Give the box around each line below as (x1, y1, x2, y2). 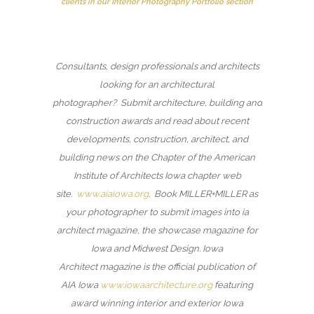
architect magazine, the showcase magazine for (56, 224, 258, 235)
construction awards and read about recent (65, 115, 249, 126)
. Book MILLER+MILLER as (149, 188, 258, 199)
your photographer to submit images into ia (65, 206, 249, 217)
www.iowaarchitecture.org (100, 279, 212, 290)
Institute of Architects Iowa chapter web (73, 170, 241, 181)
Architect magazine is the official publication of (59, 261, 255, 272)
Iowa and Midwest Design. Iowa (91, 243, 223, 254)
